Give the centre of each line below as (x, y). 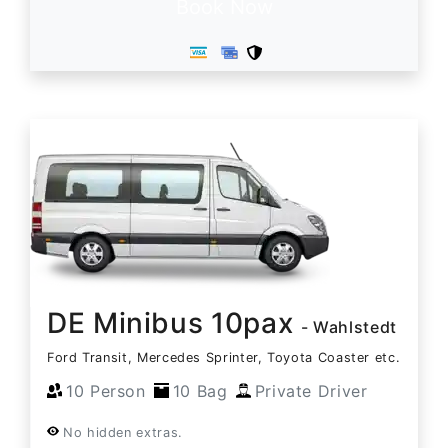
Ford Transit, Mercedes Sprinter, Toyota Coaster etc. (224, 357)
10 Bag (200, 390)
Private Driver (311, 390)
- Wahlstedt (348, 326)
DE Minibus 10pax (174, 322)
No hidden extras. (123, 432)
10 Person (106, 390)
